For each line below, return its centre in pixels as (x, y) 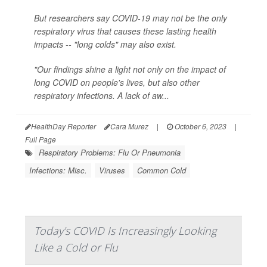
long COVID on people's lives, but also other (117, 83)
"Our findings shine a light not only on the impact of (130, 69)
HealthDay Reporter (63, 126)
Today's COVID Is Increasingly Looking (125, 231)
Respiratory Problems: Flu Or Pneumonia (110, 153)
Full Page (41, 139)
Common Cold (162, 170)
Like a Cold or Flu (76, 248)
